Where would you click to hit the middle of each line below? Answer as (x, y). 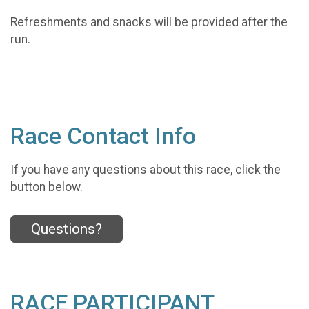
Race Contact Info (103, 137)
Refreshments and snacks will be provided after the (149, 22)
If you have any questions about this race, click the (146, 169)
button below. (47, 187)
